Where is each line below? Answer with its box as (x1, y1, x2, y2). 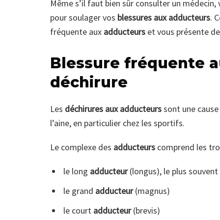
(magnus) (133, 185, 170, 197)
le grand (63, 185, 95, 197)
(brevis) (131, 205, 160, 217)
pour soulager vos (50, 12, 117, 24)
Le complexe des (50, 141, 113, 153)
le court (63, 205, 93, 217)
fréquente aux (50, 26, 104, 38)
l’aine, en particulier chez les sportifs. (50, 117, 185, 129)
